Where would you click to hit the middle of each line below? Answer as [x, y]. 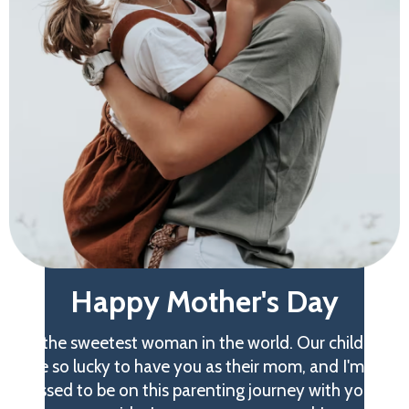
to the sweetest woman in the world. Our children [204, 343]
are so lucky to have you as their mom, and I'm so [204, 367]
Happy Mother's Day [204, 301]
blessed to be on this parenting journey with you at [204, 390]
